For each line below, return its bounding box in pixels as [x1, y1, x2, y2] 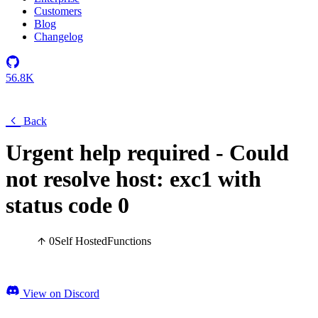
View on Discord [20, 287, 99, 300]
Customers [34, 5, 82, 17]
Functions [107, 235, 151, 248]
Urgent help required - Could [6, 140, 289, 165]
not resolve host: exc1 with [6, 166, 261, 192]
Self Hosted [55, 235, 107, 248]
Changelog [34, 31, 83, 43]
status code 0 [6, 192, 129, 218]
